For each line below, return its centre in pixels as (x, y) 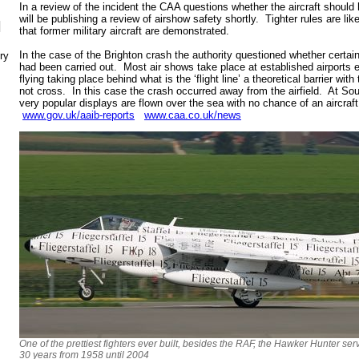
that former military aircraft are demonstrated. (124, 30)
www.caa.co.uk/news (193, 115)
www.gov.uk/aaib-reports (79, 115)
